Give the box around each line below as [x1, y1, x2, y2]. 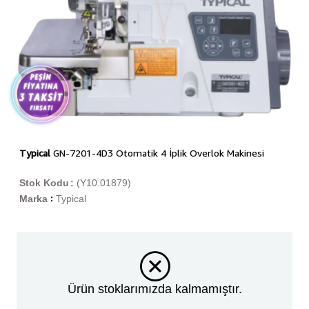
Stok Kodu [19, 177, 69, 189]
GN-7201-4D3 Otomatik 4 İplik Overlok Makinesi [50, 147, 264, 159]
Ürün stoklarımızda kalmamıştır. [67, 282, 242, 297]
